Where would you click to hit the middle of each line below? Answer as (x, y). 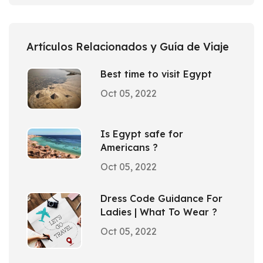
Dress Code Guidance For (161, 199)
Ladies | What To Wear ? (159, 212)
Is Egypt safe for (142, 134)
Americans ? (129, 148)
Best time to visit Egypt (156, 74)
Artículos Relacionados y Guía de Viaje (128, 46)
